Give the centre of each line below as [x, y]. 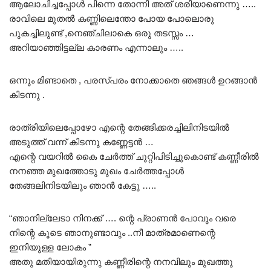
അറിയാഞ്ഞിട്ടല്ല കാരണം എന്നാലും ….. [96, 47]
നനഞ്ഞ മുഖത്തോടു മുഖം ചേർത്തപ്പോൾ [96, 171]
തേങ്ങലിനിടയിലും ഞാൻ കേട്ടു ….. [83, 185]
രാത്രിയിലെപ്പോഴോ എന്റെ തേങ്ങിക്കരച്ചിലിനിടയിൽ [119, 127]
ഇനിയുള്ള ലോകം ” [50, 247]
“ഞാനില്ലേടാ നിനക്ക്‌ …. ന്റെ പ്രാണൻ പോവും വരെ [122, 218]
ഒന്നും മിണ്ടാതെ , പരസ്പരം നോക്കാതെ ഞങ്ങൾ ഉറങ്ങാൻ [133, 80]
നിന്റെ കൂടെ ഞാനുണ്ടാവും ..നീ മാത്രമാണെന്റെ [112, 232]
